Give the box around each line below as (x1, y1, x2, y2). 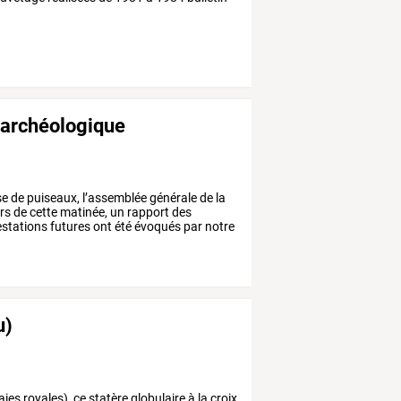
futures (47, 218, 91, 234)
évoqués (132, 218, 182, 234)
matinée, (57, 204, 108, 219)
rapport (124, 204, 170, 219)
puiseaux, (24, 190, 81, 205)
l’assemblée (80, 190, 148, 205)
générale (147, 190, 198, 205)
